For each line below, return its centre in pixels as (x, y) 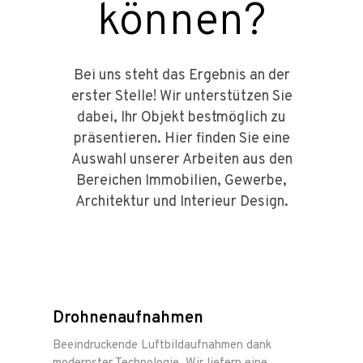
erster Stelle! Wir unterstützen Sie (181, 97)
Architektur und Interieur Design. (181, 202)
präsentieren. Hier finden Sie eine (181, 139)
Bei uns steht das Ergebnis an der (181, 76)
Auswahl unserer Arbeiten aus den (181, 160)
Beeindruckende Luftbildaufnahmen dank (162, 346)
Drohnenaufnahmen (128, 319)
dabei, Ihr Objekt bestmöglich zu (181, 118)
